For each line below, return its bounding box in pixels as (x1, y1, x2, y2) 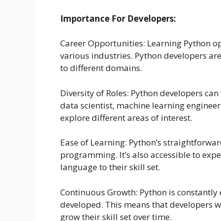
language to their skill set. (60, 161, 160, 173)
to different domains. (60, 62, 142, 74)
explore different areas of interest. (60, 111, 192, 123)
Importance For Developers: (60, 12, 176, 24)
